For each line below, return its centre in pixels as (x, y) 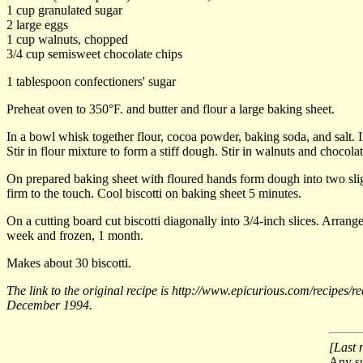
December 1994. (49, 305)
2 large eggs (37, 24)
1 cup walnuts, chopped (67, 39)
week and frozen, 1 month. (75, 235)
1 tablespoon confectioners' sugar (91, 81)
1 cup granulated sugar (64, 10)
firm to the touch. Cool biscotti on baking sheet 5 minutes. (154, 193)
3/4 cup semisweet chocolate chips (94, 53)
